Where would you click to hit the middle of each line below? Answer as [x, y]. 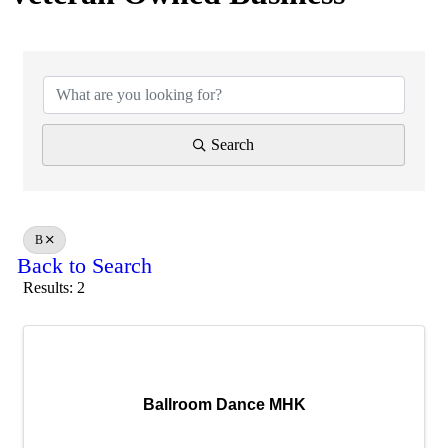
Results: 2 [54, 287]
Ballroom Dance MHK [224, 404]
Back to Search [84, 265]
